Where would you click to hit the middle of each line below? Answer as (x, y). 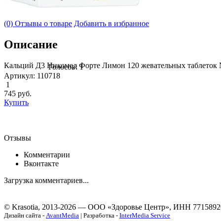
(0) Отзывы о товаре (38, 23)
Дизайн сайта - (25, 215)
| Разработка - (99, 215)
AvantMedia (62, 215)
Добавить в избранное (111, 23)
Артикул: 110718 (32, 75)
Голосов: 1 (66, 67)
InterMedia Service (145, 215)
